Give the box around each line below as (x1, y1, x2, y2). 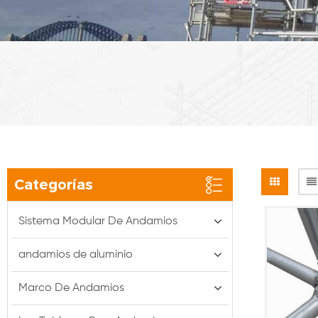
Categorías (14, 175, 93, 193)
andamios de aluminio (18, 248, 133, 261)
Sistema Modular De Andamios (18, 215, 177, 227)
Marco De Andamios (18, 282, 124, 294)
